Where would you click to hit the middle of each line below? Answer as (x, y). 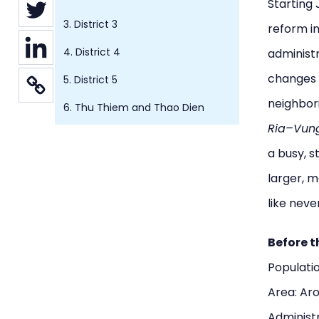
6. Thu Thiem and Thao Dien (134, 108)
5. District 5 (90, 80)
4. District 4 (92, 52)
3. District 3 (90, 24)
